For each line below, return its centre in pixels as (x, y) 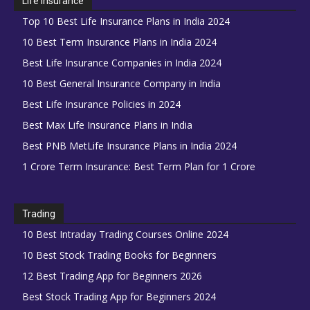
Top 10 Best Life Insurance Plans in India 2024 (126, 21)
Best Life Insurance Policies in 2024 (101, 104)
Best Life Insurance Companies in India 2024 (122, 63)
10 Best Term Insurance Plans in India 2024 (119, 42)
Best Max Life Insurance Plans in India (107, 125)
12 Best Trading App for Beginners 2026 (112, 276)
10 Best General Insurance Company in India (121, 84)
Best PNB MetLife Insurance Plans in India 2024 (129, 146)
